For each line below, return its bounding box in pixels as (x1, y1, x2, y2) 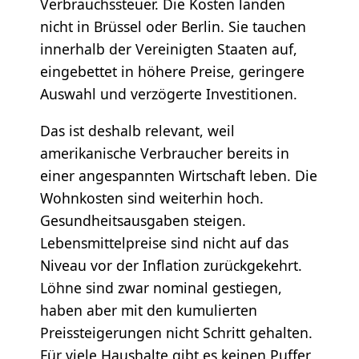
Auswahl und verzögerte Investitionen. (39, 84, 297, 104)
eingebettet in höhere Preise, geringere (39, 62, 305, 82)
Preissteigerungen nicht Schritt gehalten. (39, 322, 313, 342)
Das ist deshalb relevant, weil (39, 120, 235, 140)
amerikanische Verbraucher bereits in (39, 143, 289, 163)
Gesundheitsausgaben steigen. (39, 210, 246, 230)
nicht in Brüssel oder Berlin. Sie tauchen (39, 17, 306, 37)
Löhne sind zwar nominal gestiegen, (39, 277, 282, 297)
